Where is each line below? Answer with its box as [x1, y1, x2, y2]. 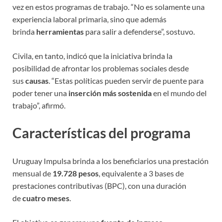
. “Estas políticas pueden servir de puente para [49, 76, 204, 86]
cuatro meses [22, 193, 69, 203]
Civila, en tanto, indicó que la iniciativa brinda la [12, 51, 172, 61]
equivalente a [102, 168, 147, 178]
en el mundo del [152, 88, 207, 98]
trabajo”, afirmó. [12, 101, 65, 111]
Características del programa [12, 124, 191, 142]
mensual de [12, 168, 53, 178]
